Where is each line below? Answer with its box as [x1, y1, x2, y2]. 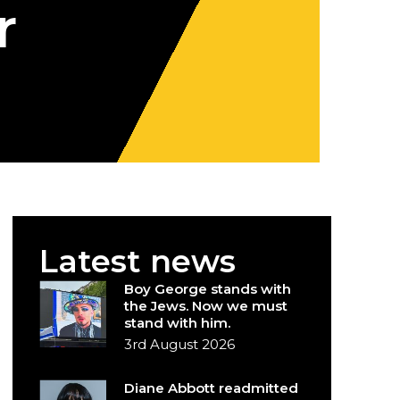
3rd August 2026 [124, 336, 236, 353]
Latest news [39, 242, 237, 280]
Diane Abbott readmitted [124, 379, 299, 396]
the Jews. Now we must [124, 297, 288, 314]
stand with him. [124, 314, 231, 331]
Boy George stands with [124, 280, 292, 297]
